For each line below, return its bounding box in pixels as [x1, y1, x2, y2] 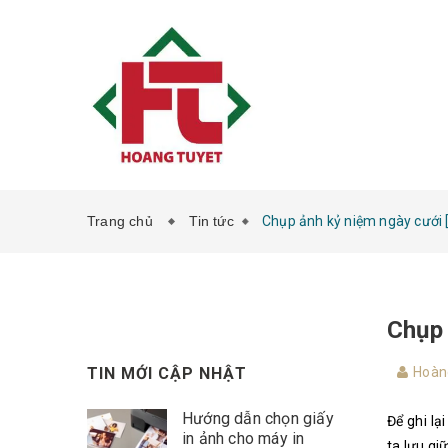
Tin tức [189, 213, 234, 229]
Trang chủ [87, 213, 162, 229]
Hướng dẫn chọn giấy [182, 409, 334, 428]
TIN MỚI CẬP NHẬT [87, 364, 247, 383]
